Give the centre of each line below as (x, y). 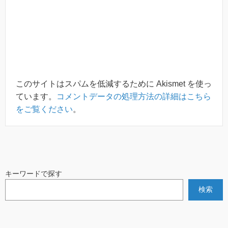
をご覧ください (44, 109)
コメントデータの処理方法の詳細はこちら (134, 96)
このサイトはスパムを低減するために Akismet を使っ (114, 83)
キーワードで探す (34, 173)
